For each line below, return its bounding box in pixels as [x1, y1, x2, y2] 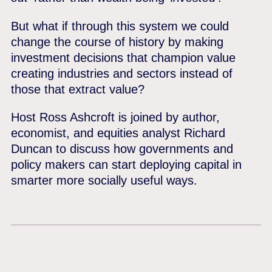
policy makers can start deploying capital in [11, 157, 242, 172]
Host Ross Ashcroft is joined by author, [11, 110, 220, 124]
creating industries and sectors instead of [11, 66, 233, 80]
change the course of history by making [11, 34, 224, 49]
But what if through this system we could [11, 18, 229, 33]
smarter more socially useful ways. [11, 173, 198, 188]
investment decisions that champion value [11, 50, 236, 64]
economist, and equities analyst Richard [11, 126, 226, 140]
